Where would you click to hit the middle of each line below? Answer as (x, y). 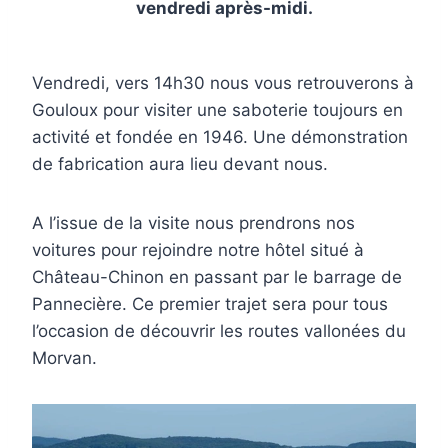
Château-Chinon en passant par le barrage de (217, 276)
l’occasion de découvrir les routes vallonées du (219, 330)
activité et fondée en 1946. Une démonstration (220, 136)
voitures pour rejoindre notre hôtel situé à (198, 249)
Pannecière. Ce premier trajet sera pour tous (210, 303)
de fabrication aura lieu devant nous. (180, 163)
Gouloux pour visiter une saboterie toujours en (217, 109)
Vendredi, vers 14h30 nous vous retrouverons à (223, 82)
